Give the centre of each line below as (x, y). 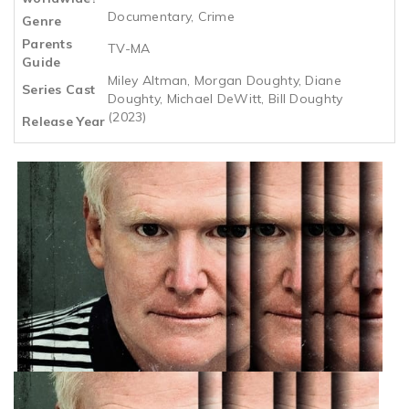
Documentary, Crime (172, 16)
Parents (47, 43)
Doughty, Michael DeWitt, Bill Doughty (225, 98)
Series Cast (59, 89)
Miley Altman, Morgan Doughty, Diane (225, 80)
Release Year (64, 121)
